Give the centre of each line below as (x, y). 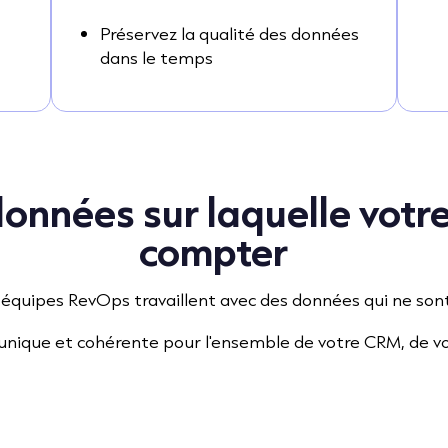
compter (213, 249)
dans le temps (156, 57)
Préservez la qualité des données (229, 33)
